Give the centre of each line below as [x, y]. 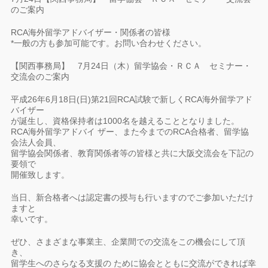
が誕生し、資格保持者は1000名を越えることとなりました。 [125, 121]
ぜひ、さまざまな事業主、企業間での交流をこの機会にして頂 [128, 242]
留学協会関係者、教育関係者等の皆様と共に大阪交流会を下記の [133, 153]
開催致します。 [40, 175]
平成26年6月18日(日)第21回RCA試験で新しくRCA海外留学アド [132, 99]
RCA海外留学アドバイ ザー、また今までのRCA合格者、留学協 [130, 132]
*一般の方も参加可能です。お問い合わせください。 [109, 43]
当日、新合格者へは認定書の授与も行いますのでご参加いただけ [133, 197]
